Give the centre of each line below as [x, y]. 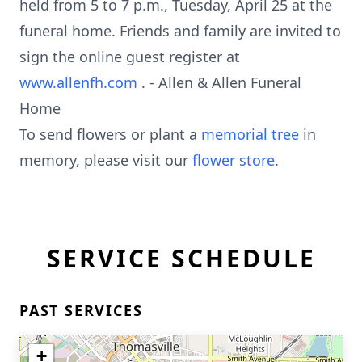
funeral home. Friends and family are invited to [180, 31]
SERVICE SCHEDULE [181, 258]
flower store [234, 160]
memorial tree [250, 134]
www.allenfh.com [80, 82]
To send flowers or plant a [110, 134]
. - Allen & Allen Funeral [221, 82]
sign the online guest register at [130, 57]
